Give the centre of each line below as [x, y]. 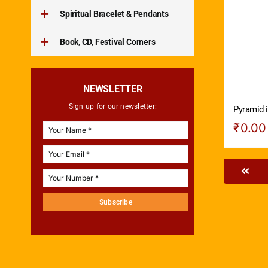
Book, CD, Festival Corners [107, 42]
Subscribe [116, 202]
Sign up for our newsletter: [113, 106]
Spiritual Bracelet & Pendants [114, 13]
